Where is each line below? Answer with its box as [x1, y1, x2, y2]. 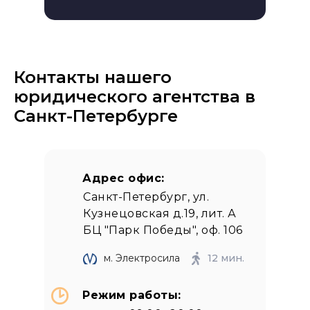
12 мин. [208, 252, 244, 264]
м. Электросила [104, 252, 180, 264]
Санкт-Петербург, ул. [83, 190, 209, 203]
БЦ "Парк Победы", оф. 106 [83, 224, 243, 237]
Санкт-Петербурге [14, 106, 178, 126]
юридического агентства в [14, 86, 255, 107]
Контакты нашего [14, 67, 172, 87]
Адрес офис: [82, 172, 165, 185]
